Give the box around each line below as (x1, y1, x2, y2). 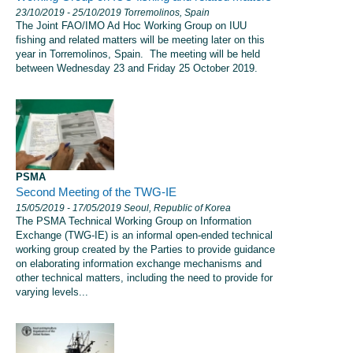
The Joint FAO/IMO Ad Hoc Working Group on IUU (16, 20, 247, 32)
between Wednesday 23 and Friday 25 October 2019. (16, 62, 258, 75)
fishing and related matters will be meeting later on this (16, 34, 265, 46)
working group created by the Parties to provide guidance (16, 243, 275, 256)
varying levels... (16, 286, 88, 299)
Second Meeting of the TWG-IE (16, 186, 176, 199)
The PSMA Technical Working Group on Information (16, 215, 251, 228)
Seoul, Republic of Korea (121, 203, 231, 214)
